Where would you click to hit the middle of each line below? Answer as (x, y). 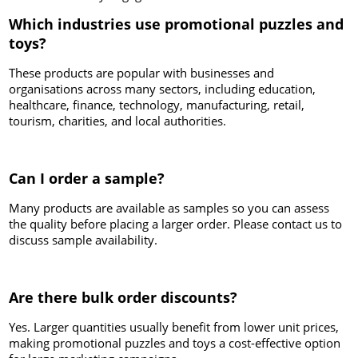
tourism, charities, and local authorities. (118, 121)
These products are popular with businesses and (142, 73)
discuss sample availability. (84, 240)
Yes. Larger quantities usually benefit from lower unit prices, (174, 327)
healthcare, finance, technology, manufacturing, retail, (157, 105)
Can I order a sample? (87, 179)
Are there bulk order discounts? (123, 298)
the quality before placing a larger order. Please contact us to (176, 224)
